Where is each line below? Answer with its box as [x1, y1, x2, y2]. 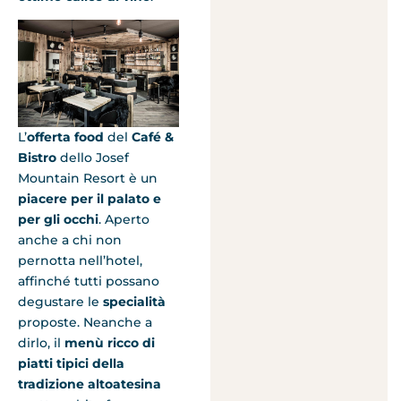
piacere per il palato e [18, 191, 161, 208]
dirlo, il [18, 335, 64, 352]
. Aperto [98, 211, 149, 228]
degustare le [18, 294, 103, 311]
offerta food [27, 129, 107, 146]
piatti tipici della [18, 355, 124, 372]
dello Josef [56, 149, 129, 166]
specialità [103, 294, 166, 311]
